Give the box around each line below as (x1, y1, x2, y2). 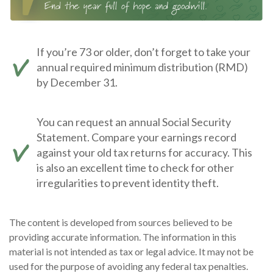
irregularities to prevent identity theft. (37, 176, 219, 190)
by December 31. (37, 76, 118, 90)
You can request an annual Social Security (37, 115, 231, 129)
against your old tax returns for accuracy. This (37, 146, 252, 160)
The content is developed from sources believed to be (9, 216, 232, 229)
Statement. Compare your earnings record (37, 130, 236, 144)
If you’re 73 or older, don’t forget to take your (37, 45, 250, 59)
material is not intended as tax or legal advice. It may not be (9, 246, 253, 258)
